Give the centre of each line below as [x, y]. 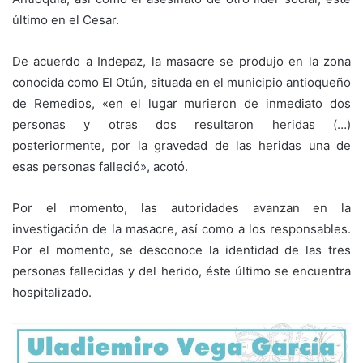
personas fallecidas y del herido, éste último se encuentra [181, 271]
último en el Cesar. [66, 19]
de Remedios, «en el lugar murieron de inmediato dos [181, 103]
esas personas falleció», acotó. [100, 166]
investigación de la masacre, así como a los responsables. [181, 228]
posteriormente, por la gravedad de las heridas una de [181, 145]
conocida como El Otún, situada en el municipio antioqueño [181, 82]
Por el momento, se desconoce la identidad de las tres [181, 250]
